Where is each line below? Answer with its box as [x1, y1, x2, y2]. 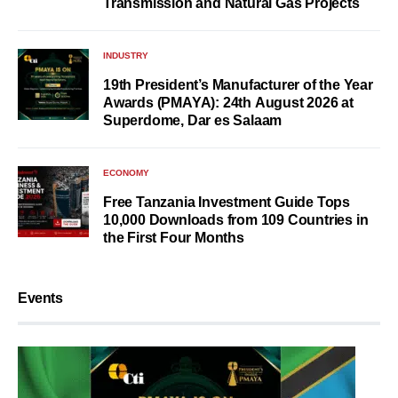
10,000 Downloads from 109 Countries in [103, 212, 369, 227]
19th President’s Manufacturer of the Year [103, 77, 373, 92]
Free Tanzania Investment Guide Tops [103, 195, 350, 210]
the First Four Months [103, 230, 244, 245]
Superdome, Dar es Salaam [103, 113, 283, 128]
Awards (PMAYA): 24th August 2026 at [103, 95, 354, 110]
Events [18, 291, 63, 306]
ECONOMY [103, 168, 149, 178]
